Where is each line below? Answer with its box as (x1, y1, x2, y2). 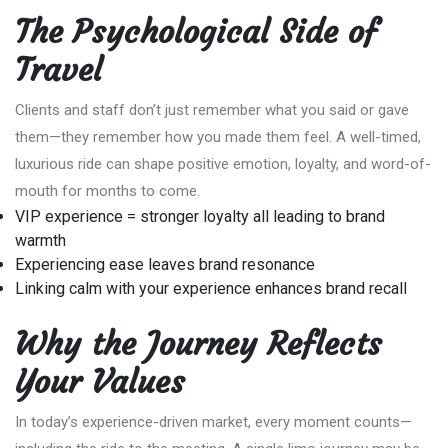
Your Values (15, 361, 185, 402)
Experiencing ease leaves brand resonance (15, 254, 315, 274)
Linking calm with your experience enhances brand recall (15, 278, 407, 298)
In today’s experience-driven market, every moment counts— (15, 412, 412, 431)
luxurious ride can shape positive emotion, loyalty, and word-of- (15, 154, 431, 173)
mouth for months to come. (15, 181, 200, 200)
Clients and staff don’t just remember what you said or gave (15, 100, 409, 119)
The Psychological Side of (15, 11, 377, 52)
